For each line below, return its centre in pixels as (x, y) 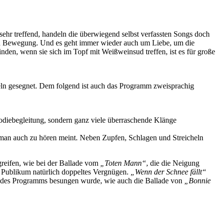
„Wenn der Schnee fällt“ (168, 172)
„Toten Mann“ (123, 163)
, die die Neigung (173, 163)
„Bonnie (197, 180)
